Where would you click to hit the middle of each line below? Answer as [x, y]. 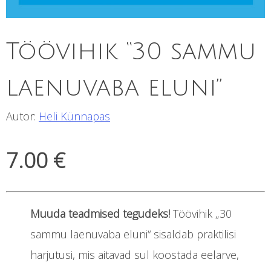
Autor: [22, 116]
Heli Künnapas [74, 116]
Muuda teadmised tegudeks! [100, 213]
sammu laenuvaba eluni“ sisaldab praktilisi [133, 234]
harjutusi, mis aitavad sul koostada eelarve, [135, 254]
